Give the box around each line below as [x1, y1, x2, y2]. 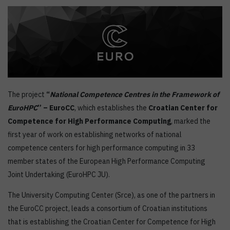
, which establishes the [74, 103, 148, 113]
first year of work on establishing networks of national [8, 130, 182, 140]
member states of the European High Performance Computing [8, 157, 205, 166]
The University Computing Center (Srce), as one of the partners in [8, 190, 215, 200]
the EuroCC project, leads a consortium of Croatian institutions [8, 204, 207, 214]
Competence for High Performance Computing [8, 117, 171, 126]
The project [8, 90, 46, 100]
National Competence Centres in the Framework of [50, 90, 219, 100]
